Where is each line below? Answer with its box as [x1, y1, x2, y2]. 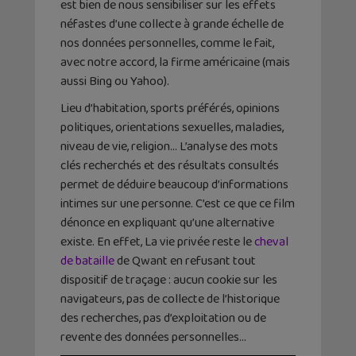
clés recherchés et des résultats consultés [60, 155, 279, 176]
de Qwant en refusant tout [114, 250, 256, 271]
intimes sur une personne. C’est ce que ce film [60, 193, 295, 214]
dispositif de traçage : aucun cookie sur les [60, 269, 277, 290]
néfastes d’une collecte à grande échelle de [60, 14, 284, 34]
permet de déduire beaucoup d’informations [60, 174, 288, 195]
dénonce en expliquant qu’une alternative [60, 212, 274, 233]
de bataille [60, 250, 114, 271]
